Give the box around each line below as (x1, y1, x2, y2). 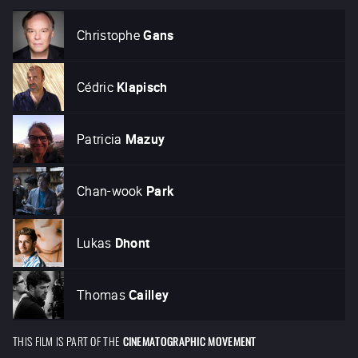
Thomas (77, 286, 125, 304)
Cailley (129, 286, 169, 304)
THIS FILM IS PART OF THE (13, 332, 121, 349)
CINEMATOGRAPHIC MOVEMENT (122, 332, 257, 350)
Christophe (77, 26, 140, 45)
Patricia (77, 130, 122, 149)
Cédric (77, 78, 113, 97)
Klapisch (117, 78, 168, 97)
